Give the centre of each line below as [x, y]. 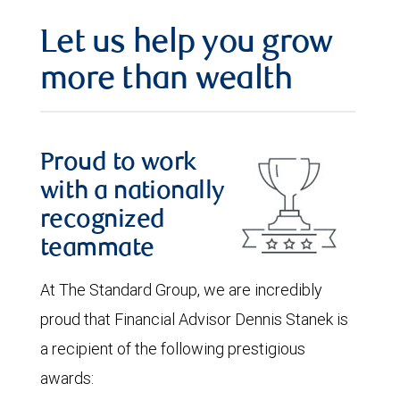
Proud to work [118, 164]
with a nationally [133, 193]
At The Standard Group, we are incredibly [181, 290]
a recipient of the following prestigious [173, 349]
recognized [103, 221]
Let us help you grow [187, 45]
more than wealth [167, 81]
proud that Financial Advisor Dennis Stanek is [194, 319]
